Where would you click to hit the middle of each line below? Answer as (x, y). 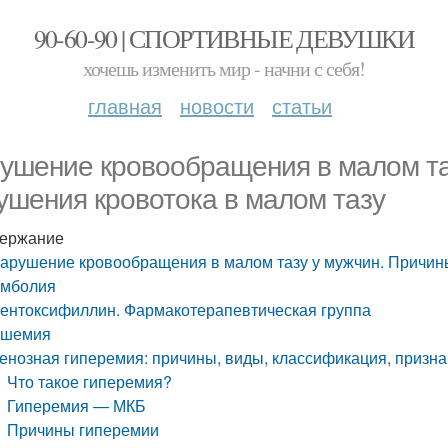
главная (125, 105)
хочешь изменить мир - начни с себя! (224, 68)
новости (217, 105)
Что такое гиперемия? (90, 381)
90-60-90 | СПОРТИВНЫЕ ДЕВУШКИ (224, 38)
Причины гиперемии (83, 429)
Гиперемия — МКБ (77, 405)
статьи (302, 105)
